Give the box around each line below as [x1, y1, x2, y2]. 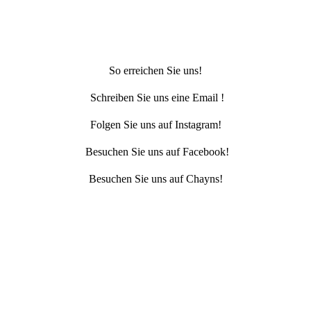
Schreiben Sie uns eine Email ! [87, 91, 224, 103]
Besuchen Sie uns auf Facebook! [82, 145, 229, 158]
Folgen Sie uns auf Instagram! [90, 118, 221, 131]
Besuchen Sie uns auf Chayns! [88, 172, 223, 185]
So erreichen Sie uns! [109, 64, 202, 76]
